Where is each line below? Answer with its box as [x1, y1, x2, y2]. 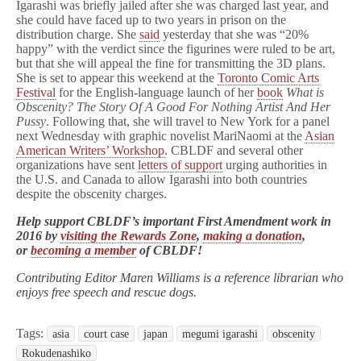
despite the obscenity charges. [16, 186, 167, 201]
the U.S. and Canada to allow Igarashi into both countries [16, 172, 307, 186]
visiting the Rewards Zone [60, 228, 197, 243]
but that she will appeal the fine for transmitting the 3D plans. [16, 56, 326, 70]
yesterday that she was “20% [160, 27, 309, 41]
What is [283, 85, 324, 99]
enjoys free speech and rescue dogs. [16, 284, 197, 299]
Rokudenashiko [22, 346, 91, 359]
